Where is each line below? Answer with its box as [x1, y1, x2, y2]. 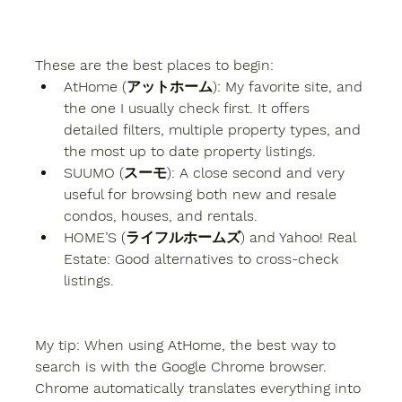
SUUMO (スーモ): [64, 163, 175, 181]
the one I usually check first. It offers [64, 99, 314, 117]
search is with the [35, 357, 162, 375]
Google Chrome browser [162, 357, 323, 375]
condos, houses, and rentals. [64, 206, 258, 224]
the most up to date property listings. [64, 142, 316, 160]
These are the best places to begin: [35, 56, 274, 74]
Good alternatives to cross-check [110, 249, 343, 267]
